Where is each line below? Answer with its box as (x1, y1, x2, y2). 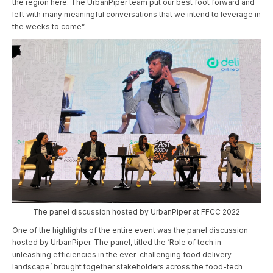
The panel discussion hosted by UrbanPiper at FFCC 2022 (33, 207, 240, 217)
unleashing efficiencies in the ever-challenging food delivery (12, 250, 232, 260)
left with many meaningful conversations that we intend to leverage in (12, 10, 261, 19)
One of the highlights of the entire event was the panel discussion (12, 225, 248, 235)
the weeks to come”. (12, 22, 86, 32)
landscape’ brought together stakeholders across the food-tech (12, 262, 243, 272)
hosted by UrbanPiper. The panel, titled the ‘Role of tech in (12, 238, 221, 247)
